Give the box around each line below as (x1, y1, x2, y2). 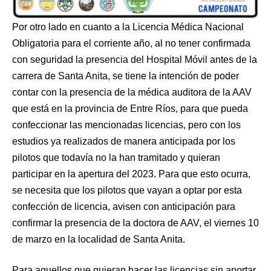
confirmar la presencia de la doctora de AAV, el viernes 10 (12, 217, 259, 228)
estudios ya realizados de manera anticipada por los (12, 135, 235, 146)
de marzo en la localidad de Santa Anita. (12, 233, 185, 244)
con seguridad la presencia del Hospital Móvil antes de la (12, 54, 257, 65)
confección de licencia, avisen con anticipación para (12, 201, 235, 212)
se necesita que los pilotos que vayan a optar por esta (12, 184, 242, 195)
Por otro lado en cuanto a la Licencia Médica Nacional (12, 21, 244, 32)
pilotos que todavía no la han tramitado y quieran (12, 152, 220, 163)
